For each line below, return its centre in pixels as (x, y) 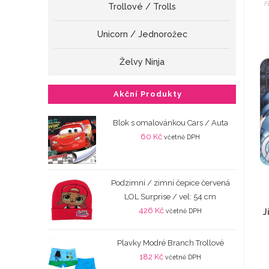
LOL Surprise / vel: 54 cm (171, 197)
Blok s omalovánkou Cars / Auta (170, 123)
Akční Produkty (147, 94)
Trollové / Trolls (142, 7)
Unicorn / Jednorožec (142, 35)
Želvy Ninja (142, 62)
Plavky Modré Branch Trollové (170, 243)
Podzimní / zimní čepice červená (170, 183)
